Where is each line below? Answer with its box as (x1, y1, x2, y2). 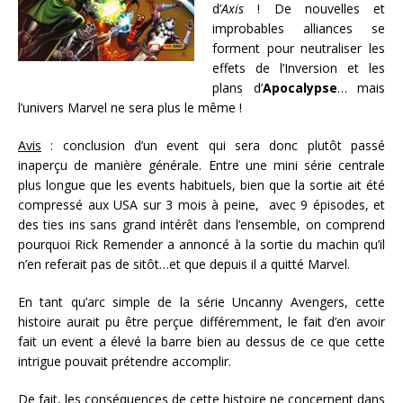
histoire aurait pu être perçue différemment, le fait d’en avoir (18, 312, 385, 330)
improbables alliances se (212, 19, 385, 37)
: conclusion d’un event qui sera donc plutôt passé (41, 136, 385, 154)
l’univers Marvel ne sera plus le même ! (18, 98, 242, 116)
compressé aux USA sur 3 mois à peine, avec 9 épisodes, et (18, 195, 385, 213)
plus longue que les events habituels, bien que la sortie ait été (18, 175, 385, 193)
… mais (336, 78, 385, 96)
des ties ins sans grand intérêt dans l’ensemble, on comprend (18, 215, 385, 233)
